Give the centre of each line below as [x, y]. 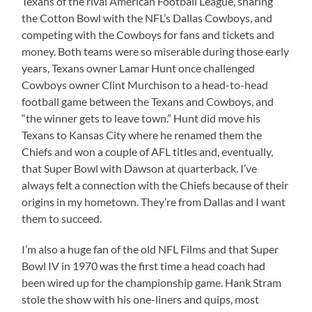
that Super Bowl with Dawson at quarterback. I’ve [140, 168]
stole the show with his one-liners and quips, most [141, 299]
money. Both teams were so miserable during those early [156, 51]
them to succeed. [62, 218]
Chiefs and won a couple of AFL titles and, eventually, [148, 151]
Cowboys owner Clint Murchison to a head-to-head [145, 84]
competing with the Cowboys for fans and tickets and [148, 34]
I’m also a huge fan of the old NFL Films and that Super [150, 249]
